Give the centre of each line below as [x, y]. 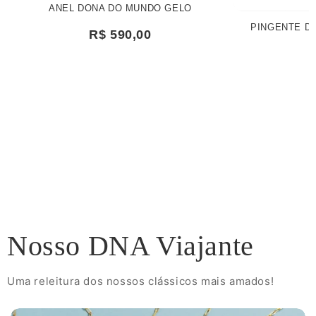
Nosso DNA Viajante [130, 245]
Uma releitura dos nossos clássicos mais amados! [141, 281]
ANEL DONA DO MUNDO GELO [120, 9]
